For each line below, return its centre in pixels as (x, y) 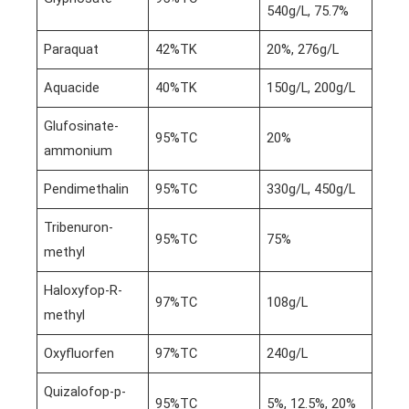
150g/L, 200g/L (311, 88)
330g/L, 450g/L (311, 189)
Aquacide (72, 88)
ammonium (79, 151)
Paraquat (72, 50)
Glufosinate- (82, 126)
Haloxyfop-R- (84, 291)
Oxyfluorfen (79, 354)
